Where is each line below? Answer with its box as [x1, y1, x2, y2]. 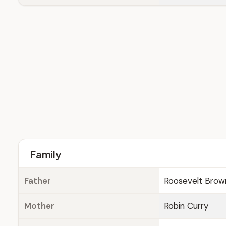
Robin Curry [164, 200, 208, 211]
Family [30, 148, 61, 160]
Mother [24, 200, 54, 211]
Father [24, 175, 51, 186]
